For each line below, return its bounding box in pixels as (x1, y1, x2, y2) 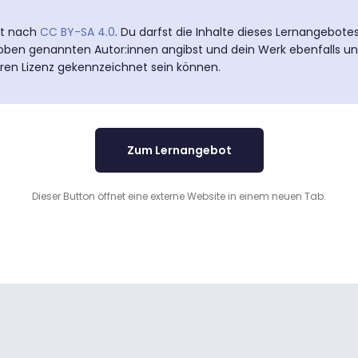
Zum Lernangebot (126, 142, 232, 158)
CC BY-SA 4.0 (40, 24, 115, 40)
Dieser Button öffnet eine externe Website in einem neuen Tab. (32, 189, 326, 203)
